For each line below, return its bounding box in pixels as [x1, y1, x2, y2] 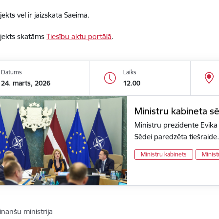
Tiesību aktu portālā [46, 32, 112, 42]
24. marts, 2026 [1, 79, 51, 88]
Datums [1, 68, 22, 76]
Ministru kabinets [141, 150, 187, 158]
